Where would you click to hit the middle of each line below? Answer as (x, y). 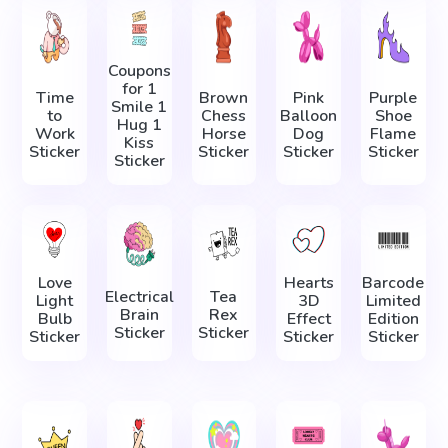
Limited (393, 301)
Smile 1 (139, 107)
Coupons (139, 71)
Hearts (308, 283)
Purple (393, 98)
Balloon (309, 116)
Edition (393, 319)
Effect (308, 319)
